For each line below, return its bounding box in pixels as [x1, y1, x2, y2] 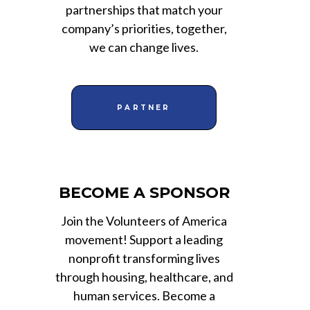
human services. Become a [73, 287, 215, 303]
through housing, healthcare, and [55, 268, 233, 284]
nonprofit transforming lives [68, 250, 220, 266]
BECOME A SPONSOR [58, 183, 230, 202]
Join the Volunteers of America [61, 212, 227, 228]
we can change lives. [89, 39, 199, 55]
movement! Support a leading [65, 231, 223, 247]
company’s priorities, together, [61, 20, 227, 36]
